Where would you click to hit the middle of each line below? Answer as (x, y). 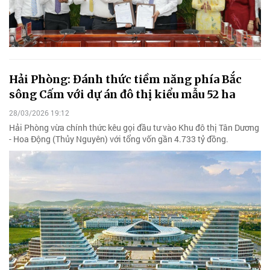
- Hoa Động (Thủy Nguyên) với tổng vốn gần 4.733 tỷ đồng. (119, 139)
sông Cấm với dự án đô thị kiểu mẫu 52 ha (122, 94)
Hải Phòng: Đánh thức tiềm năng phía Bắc (125, 79)
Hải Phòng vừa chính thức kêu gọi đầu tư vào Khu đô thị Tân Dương (134, 127)
